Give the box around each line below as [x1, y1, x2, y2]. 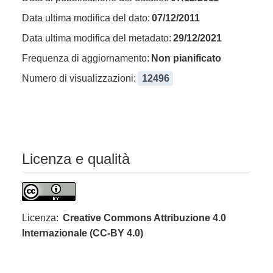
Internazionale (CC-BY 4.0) [22, 227, 143, 238]
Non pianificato [151, 52, 222, 63]
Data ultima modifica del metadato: [22, 32, 171, 43]
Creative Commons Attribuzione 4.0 [63, 212, 227, 223]
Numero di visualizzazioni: [22, 73, 136, 83]
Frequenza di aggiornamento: [22, 52, 149, 63]
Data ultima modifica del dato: [22, 12, 150, 23]
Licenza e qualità [22, 150, 130, 167]
